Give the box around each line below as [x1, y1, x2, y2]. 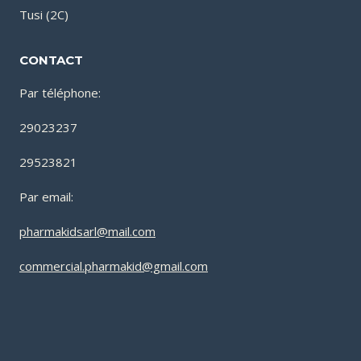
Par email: [19, 189, 73, 205]
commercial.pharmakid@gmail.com [19, 258, 208, 274]
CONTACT [19, 52, 83, 68]
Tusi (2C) [19, 6, 68, 23]
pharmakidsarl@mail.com [19, 223, 156, 239]
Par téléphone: [19, 85, 101, 101]
